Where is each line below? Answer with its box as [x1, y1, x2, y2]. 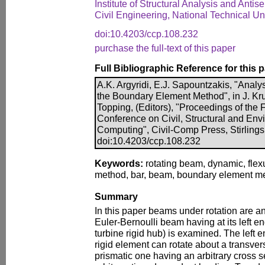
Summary [95, 191, 138, 202]
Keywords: [95, 158, 143, 169]
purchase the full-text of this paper [95, 43, 235, 53]
